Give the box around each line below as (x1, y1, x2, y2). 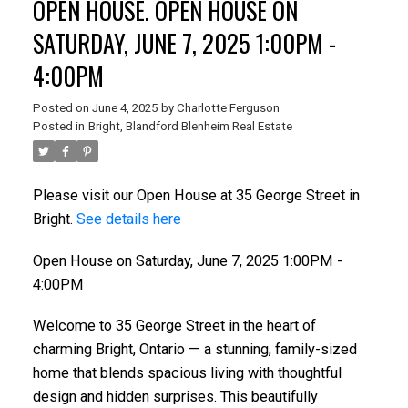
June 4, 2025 (91, 100, 158, 115)
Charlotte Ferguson (176, 100, 280, 115)
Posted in (32, 118, 85, 133)
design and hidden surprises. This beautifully (32, 388, 318, 406)
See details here (76, 209, 181, 228)
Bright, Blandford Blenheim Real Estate (87, 118, 292, 133)
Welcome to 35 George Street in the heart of (32, 317, 316, 335)
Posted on (32, 100, 92, 115)
